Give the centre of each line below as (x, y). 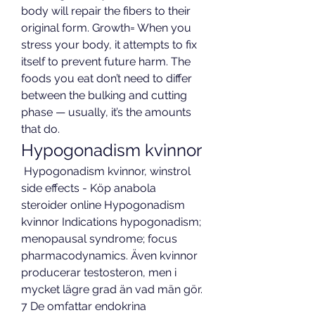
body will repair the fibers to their (106, 11)
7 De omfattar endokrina (84, 307)
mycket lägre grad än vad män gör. (112, 290)
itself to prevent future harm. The (106, 62)
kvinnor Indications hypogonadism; (111, 222)
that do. (42, 129)
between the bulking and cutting (104, 96)
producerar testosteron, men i (99, 273)
